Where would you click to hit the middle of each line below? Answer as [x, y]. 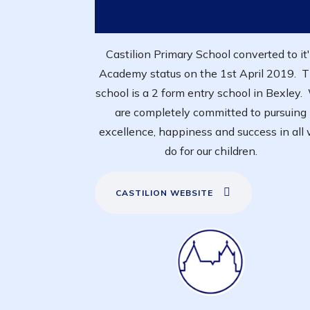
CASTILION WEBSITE [164, 192]
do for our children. [211, 151]
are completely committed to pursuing [211, 112]
